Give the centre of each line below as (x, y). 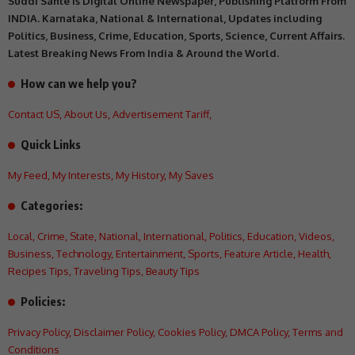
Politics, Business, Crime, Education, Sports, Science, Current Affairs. (176, 35)
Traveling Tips (107, 271)
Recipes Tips (38, 271)
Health (313, 253)
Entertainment (149, 253)
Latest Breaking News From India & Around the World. (143, 53)
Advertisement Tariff (161, 114)
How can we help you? (79, 83)
